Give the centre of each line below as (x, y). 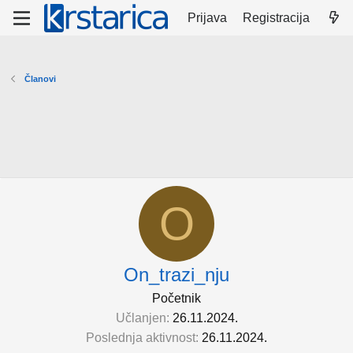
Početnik (176, 298)
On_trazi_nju (176, 275)
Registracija (277, 17)
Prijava (208, 17)
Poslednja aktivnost (141, 338)
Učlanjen (141, 318)
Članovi (40, 79)
